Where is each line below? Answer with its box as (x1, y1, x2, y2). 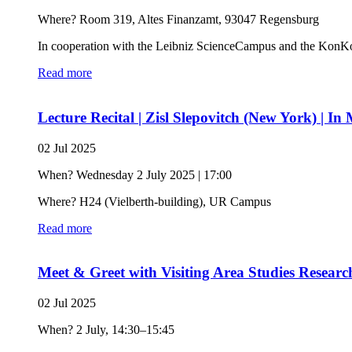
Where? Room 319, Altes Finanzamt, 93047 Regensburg (38, 13, 319, 27)
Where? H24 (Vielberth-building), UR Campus (38, 194, 271, 208)
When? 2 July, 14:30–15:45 (38, 323, 174, 337)
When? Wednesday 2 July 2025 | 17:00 (38, 167, 232, 181)
